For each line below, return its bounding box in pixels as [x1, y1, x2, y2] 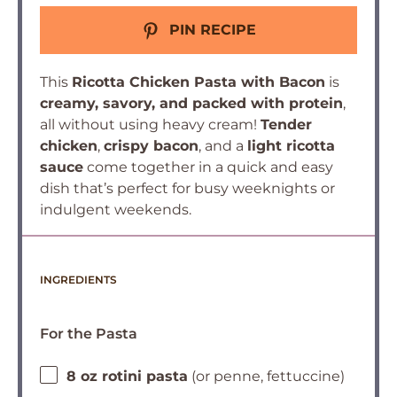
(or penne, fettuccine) [188, 368, 345, 385]
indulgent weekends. [40, 201, 191, 218]
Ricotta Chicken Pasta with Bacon [72, 74, 325, 90]
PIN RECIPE [164, 21, 256, 38]
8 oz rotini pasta [66, 368, 188, 385]
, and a [198, 137, 247, 154]
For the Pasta [40, 325, 137, 342]
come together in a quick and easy [83, 159, 333, 175]
